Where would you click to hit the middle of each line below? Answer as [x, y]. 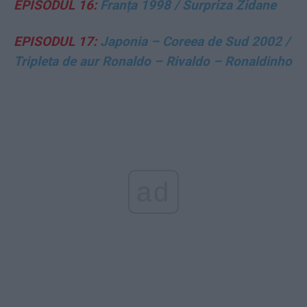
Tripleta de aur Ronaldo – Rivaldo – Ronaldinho [153, 61]
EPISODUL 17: [55, 41]
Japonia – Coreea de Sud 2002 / [193, 41]
